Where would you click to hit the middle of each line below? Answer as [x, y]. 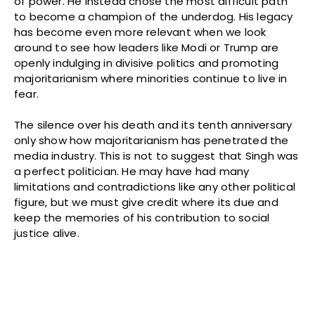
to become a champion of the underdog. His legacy [154, 16]
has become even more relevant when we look [140, 32]
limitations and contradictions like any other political [155, 186]
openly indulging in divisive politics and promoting [147, 63]
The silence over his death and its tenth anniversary [153, 124]
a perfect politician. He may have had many [132, 171]
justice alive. [47, 233]
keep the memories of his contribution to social [142, 217]
